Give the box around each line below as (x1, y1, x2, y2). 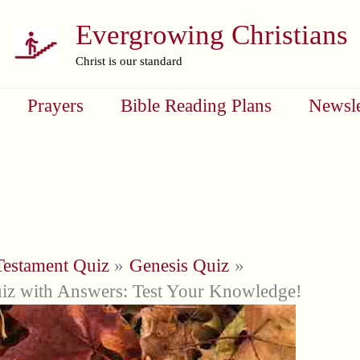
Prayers (27, 96, 84, 116)
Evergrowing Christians (75, 19, 348, 51)
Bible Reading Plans (121, 96, 272, 116)
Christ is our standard (75, 55, 182, 67)
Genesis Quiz (129, 256, 230, 276)
